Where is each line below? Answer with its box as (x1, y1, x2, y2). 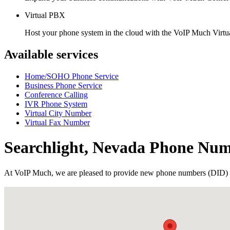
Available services (4, 47, 98, 61)
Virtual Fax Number (25, 118, 90, 127)
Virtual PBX (25, 11, 65, 20)
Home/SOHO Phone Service (25, 71, 119, 81)
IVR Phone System (25, 99, 87, 108)
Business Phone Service (25, 81, 102, 90)
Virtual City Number (25, 108, 91, 118)
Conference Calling (25, 90, 88, 99)
